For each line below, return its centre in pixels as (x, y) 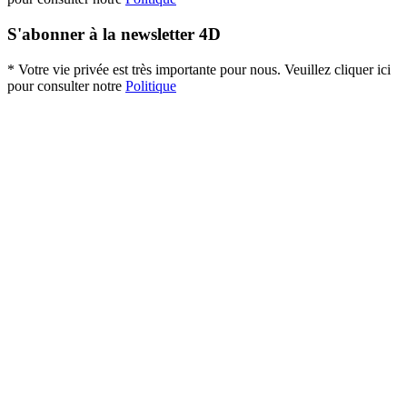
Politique (151, 85)
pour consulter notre (66, 85)
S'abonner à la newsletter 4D (114, 35)
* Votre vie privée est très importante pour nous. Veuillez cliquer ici (199, 69)
